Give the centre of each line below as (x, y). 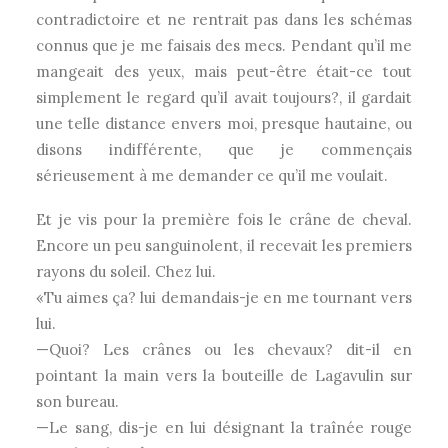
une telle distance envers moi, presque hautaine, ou (224, 123)
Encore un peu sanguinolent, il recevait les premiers (224, 245)
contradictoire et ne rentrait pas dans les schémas (224, 19)
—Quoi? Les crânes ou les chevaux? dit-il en (224, 349)
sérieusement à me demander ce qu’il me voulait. (212, 175)
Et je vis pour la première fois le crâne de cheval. (224, 219)
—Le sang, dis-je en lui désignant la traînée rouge (224, 427)
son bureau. (77, 401)
